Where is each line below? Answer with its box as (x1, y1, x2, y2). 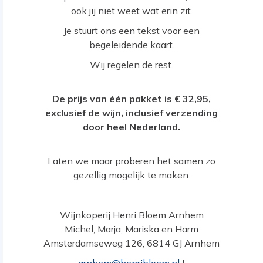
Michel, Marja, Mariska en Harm (65, 223, 198, 235)
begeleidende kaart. (89, 39, 174, 51)
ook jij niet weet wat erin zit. (70, 5, 193, 17)
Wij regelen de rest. (90, 59, 173, 71)
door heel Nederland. (83, 121, 180, 133)
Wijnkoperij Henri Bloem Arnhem (59, 209, 204, 221)
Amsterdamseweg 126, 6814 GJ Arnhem (43, 237, 220, 249)
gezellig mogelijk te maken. (73, 169, 190, 181)
